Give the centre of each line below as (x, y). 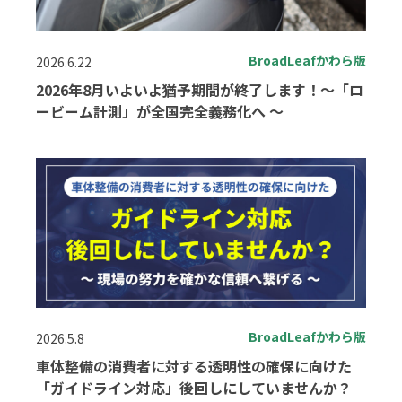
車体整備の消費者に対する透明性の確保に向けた (194, 366)
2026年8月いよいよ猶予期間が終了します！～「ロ (200, 89)
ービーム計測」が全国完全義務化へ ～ (160, 111)
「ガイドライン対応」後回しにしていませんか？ (194, 387)
